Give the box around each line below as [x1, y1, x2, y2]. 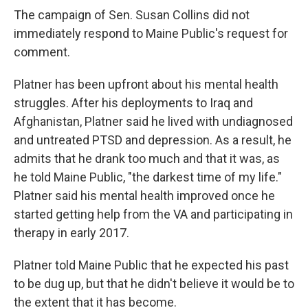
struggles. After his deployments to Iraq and [14, 96, 253, 110]
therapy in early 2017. [14, 225, 129, 240]
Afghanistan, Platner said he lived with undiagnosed [14, 114, 293, 129]
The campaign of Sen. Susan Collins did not [14, 8, 250, 22]
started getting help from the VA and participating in [14, 207, 293, 221]
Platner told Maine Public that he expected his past [14, 258, 289, 272]
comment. [14, 45, 70, 59]
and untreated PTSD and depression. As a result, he [14, 133, 291, 147]
